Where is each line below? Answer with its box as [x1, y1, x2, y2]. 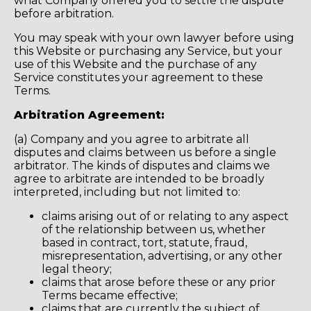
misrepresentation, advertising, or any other [42, 249, 283, 262]
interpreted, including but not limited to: [14, 185, 240, 199]
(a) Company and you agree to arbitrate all [14, 132, 249, 146]
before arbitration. [14, 6, 114, 20]
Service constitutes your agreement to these [14, 70, 263, 84]
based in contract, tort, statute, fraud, [42, 235, 247, 249]
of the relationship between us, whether [42, 222, 266, 236]
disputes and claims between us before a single [14, 145, 276, 159]
